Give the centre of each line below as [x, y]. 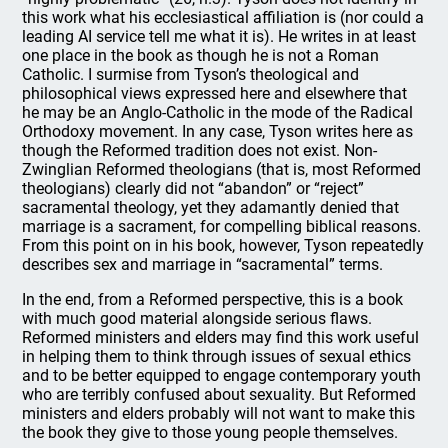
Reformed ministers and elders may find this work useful [221, 337]
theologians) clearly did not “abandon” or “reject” [193, 188]
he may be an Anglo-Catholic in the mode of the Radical [218, 112]
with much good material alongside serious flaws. [197, 318]
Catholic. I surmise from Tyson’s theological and [191, 74]
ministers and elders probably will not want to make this [219, 413]
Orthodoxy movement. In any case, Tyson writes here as [218, 131]
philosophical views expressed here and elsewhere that [215, 93]
